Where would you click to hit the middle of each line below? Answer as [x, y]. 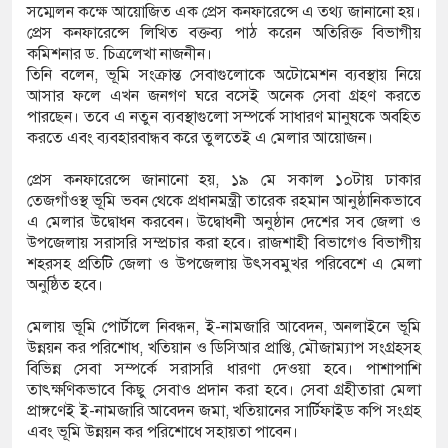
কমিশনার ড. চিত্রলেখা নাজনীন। [121, 54]
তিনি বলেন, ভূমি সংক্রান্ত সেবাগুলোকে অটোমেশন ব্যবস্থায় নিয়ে [224, 75]
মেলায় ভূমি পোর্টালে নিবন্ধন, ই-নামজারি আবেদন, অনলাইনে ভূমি [224, 327]
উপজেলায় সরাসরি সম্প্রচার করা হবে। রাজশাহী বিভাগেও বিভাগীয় [224, 243]
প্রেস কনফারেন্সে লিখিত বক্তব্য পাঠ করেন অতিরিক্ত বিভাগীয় [224, 33]
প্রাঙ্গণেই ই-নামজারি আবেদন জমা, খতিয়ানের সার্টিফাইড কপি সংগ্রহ [224, 411]
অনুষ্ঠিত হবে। [65, 285]
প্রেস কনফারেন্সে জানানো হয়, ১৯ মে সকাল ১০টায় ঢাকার [224, 180]
